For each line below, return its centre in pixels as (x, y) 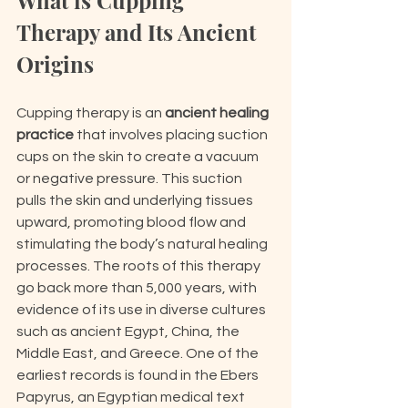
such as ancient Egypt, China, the (129, 331)
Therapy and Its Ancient (139, 32)
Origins (55, 64)
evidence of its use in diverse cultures (143, 310)
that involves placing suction (172, 135)
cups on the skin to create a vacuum (139, 157)
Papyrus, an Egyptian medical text (132, 397)
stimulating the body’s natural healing (143, 244)
